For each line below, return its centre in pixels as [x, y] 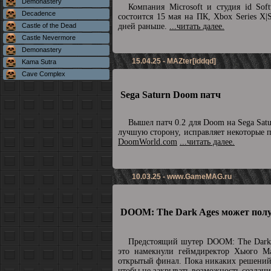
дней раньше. [144, 26]
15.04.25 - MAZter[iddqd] [174, 61]
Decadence [39, 13]
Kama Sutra [39, 62]
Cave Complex [44, 74]
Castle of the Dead [49, 25]
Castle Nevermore [49, 38]
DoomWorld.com [148, 142]
